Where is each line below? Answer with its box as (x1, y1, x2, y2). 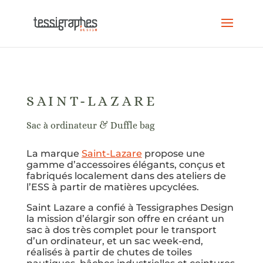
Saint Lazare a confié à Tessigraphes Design (26, 202, 234, 213)
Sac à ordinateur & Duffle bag (26, 120, 154, 131)
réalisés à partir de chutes (26, 247, 152, 258)
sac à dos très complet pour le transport (26, 224, 217, 235)
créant (177, 213, 209, 224)
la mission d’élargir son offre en (26, 213, 177, 224)
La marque (26, 148, 82, 159)
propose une (141, 148, 205, 159)
